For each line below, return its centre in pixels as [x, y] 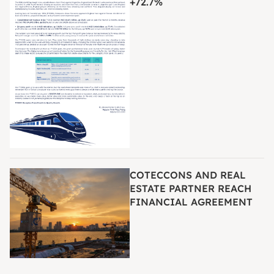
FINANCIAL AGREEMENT [191, 202]
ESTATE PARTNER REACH [191, 189]
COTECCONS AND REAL [188, 175]
